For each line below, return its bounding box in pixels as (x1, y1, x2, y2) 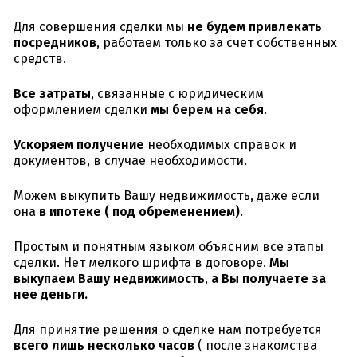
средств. (14, 51, 66, 67)
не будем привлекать (187, 19, 322, 35)
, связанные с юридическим (91, 86, 264, 102)
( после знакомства (194, 338, 317, 354)
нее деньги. (14, 287, 88, 303)
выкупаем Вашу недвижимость (14, 271, 205, 287)
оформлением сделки (14, 102, 151, 118)
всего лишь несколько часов (14, 338, 194, 354)
